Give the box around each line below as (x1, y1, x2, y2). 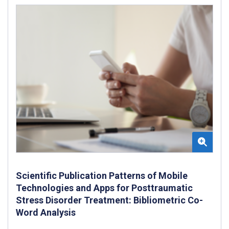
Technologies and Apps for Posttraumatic (16, 182, 193, 194)
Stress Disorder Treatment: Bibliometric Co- (16, 195, 203, 206)
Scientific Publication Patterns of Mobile (16, 170, 188, 181)
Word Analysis (16, 207, 76, 218)
